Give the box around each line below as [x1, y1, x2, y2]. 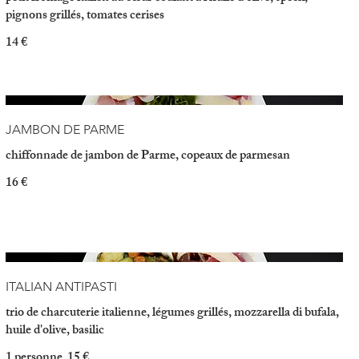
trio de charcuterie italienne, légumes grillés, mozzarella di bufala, [5, 302, 339, 326]
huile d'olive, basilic [5, 320, 104, 344]
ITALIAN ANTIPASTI [5, 279, 117, 295]
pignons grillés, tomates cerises [5, 5, 164, 29]
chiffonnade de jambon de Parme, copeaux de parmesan [5, 144, 290, 168]
